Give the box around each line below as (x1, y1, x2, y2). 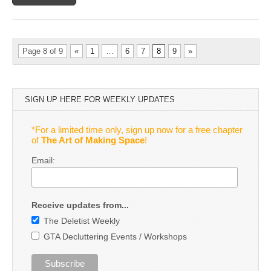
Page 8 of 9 (22, 47, 63, 56)
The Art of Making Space (41, 135, 145, 146)
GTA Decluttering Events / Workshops (43, 231, 187, 241)
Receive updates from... (31, 200, 129, 210)
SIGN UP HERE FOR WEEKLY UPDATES (25, 95, 175, 104)
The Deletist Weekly (43, 215, 120, 226)
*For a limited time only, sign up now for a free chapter (31, 125, 243, 135)
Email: (31, 155, 55, 166)
